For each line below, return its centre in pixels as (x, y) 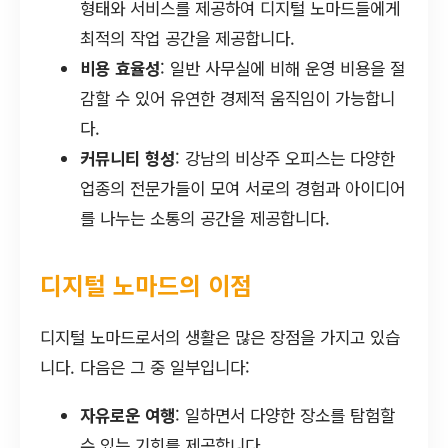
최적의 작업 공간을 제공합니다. (187, 37)
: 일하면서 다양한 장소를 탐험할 (285, 415)
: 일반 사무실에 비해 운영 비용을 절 (282, 67)
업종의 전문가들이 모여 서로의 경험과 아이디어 (242, 187)
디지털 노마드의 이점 (146, 284)
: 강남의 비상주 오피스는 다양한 (285, 157)
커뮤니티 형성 (127, 157)
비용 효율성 (120, 67)
